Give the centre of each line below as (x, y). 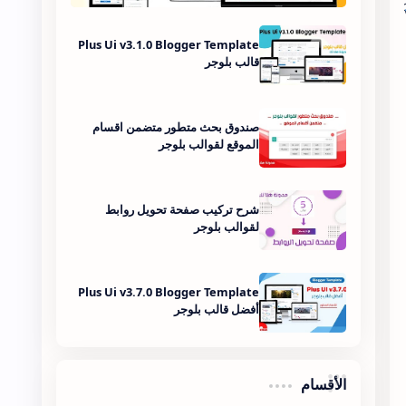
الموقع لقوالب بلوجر (208, 145)
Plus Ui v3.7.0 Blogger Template (168, 292)
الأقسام (323, 385)
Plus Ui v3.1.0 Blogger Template (168, 45)
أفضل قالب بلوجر (216, 309)
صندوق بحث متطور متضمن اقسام (175, 127)
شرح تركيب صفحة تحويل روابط (182, 210)
